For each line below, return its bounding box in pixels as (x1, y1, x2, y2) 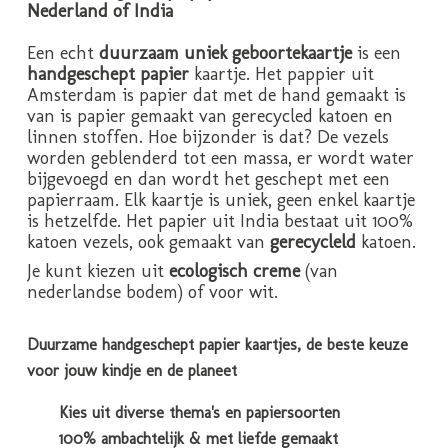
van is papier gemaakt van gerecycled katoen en (27, 104, 393, 127)
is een (352, 41, 401, 64)
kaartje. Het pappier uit (189, 62, 374, 85)
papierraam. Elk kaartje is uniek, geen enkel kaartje (27, 188, 415, 211)
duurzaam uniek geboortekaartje (99, 41, 352, 64)
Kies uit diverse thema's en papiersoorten (59, 402, 340, 422)
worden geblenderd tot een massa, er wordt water (27, 146, 414, 169)
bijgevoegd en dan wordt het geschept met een (27, 167, 390, 190)
